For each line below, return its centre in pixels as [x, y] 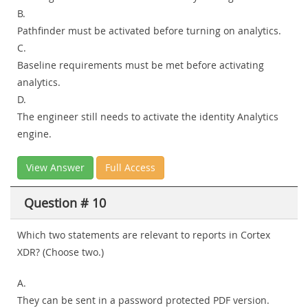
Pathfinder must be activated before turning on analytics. [149, 31]
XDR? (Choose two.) [60, 252]
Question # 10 [65, 203]
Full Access [130, 168]
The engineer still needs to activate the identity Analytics [148, 117]
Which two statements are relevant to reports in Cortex [144, 235]
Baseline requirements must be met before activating [141, 65]
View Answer [55, 168]
